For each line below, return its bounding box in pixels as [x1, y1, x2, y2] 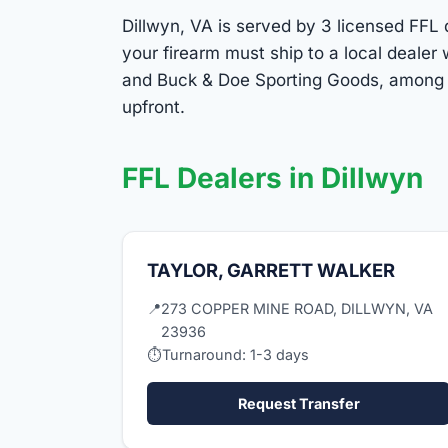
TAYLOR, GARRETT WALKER [147, 258, 395, 281]
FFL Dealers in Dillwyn [122, 160, 423, 195]
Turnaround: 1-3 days [162, 345, 309, 363]
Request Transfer [237, 394, 360, 412]
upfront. [122, 96, 185, 117]
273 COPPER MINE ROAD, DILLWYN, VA [161, 299, 433, 317]
